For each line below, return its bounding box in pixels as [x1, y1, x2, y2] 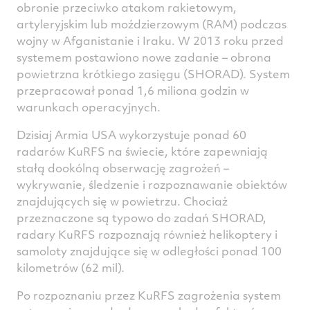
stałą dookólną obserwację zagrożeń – [17, 160, 229, 176]
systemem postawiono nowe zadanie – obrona [17, 49, 271, 65]
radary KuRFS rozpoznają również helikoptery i [17, 226, 277, 242]
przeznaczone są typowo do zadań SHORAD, [17, 210, 266, 226]
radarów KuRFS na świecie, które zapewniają [17, 143, 268, 159]
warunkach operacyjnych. [17, 99, 161, 115]
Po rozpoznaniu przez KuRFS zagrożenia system [17, 287, 281, 303]
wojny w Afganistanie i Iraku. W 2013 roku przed [17, 33, 284, 48]
